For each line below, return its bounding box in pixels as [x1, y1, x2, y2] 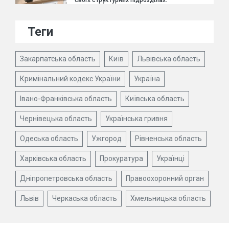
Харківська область [20, 154, 86, 163]
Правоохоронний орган [126, 174, 204, 182]
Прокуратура [100, 154, 143, 163]
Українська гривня [105, 114, 168, 123]
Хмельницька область [130, 194, 206, 202]
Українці [156, 154, 185, 163]
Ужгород [91, 134, 122, 143]
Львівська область [137, 55, 200, 63]
